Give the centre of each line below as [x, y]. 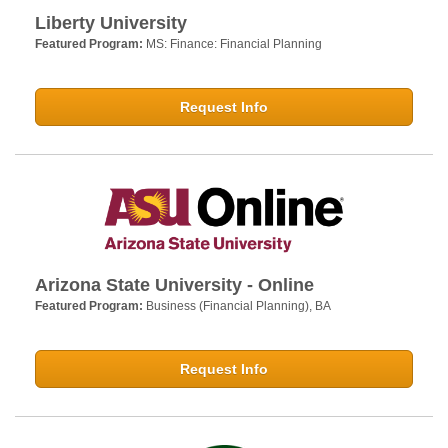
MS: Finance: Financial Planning [234, 43]
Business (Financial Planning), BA [238, 305]
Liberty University [111, 22]
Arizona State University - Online [174, 284]
